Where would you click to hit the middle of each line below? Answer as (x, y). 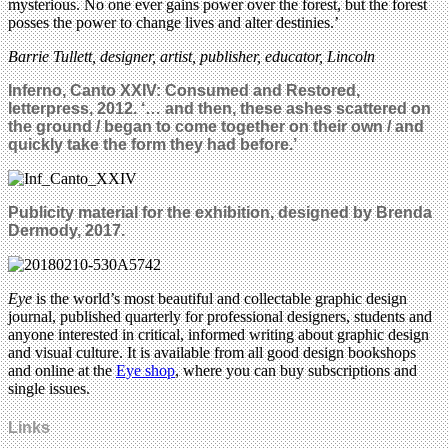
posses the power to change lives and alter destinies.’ (173, 22)
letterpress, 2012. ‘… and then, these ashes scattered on (219, 108)
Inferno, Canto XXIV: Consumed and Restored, (184, 90)
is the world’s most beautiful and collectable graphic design (219, 298)
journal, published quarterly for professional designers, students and (220, 316)
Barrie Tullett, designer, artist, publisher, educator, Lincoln (191, 56)
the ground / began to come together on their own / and (216, 126)
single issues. (49, 388)
